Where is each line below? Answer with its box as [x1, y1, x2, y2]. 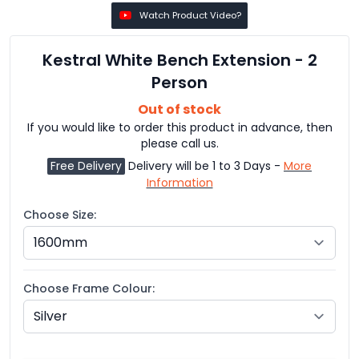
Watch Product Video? [139, 8, 242, 22]
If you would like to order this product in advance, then [26, 119, 333, 135]
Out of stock [138, 99, 221, 119]
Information [146, 174, 213, 191]
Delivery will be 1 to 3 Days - [125, 157, 284, 174]
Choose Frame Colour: [23, 280, 155, 296]
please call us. [140, 135, 219, 151]
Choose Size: [23, 206, 96, 223]
